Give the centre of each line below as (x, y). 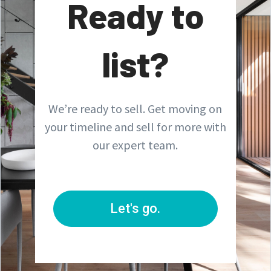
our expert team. (135, 145)
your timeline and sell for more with (135, 126)
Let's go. (135, 208)
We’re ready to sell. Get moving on (135, 108)
